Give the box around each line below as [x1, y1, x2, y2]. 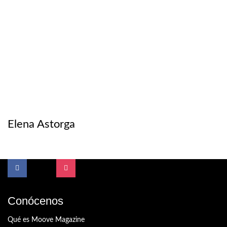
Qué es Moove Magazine [8, 216, 85, 224]
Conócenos [8, 195, 63, 208]
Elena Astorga [8, 118, 75, 130]
